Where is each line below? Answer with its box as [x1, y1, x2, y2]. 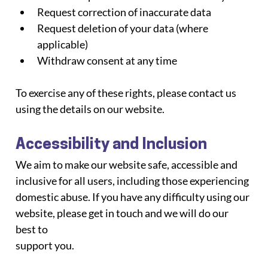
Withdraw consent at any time [37, 53, 178, 67]
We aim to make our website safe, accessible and [16, 157, 240, 171]
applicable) [37, 37, 89, 51]
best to [16, 222, 48, 236]
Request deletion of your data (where [37, 21, 211, 35]
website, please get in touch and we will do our [16, 206, 231, 220]
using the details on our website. [16, 102, 165, 115]
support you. [16, 238, 75, 252]
